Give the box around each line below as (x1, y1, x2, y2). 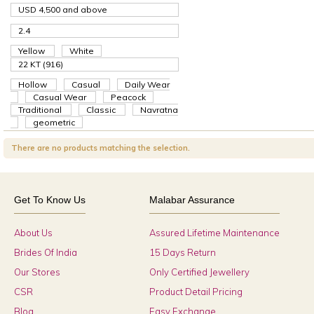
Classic (86, 104, 118, 115)
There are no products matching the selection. (11, 143, 190, 153)
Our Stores (14, 266, 60, 278)
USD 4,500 (18, 4, 60, 15)
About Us (14, 227, 53, 238)
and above (60, 4, 107, 15)
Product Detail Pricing (149, 286, 243, 297)
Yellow (18, 46, 47, 56)
